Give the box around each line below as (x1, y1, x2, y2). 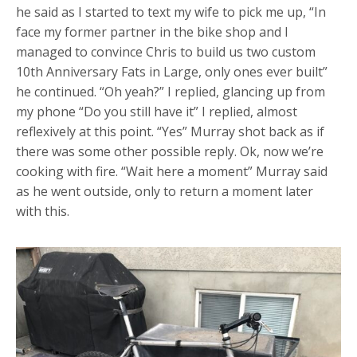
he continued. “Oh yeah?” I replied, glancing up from (16, 83, 325, 101)
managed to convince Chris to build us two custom (16, 43, 316, 61)
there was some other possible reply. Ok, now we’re (16, 143, 324, 161)
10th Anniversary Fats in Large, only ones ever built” (16, 63, 328, 81)
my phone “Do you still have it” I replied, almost (16, 103, 297, 121)
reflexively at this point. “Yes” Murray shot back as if (16, 123, 324, 141)
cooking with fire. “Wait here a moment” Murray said (16, 163, 328, 181)
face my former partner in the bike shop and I (16, 23, 288, 41)
